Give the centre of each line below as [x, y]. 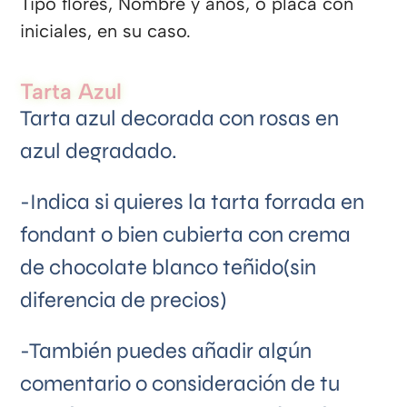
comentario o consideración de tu [180, 384]
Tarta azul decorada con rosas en [180, 119]
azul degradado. [99, 152]
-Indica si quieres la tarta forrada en [193, 203]
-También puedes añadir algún [166, 352]
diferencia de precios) [124, 301]
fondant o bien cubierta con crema [186, 235]
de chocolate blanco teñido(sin [169, 268]
